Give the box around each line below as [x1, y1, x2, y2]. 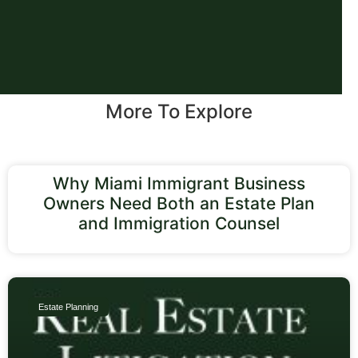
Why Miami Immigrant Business [53, 173, 305, 193]
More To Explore [105, 99, 253, 123]
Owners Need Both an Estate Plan [43, 193, 315, 213]
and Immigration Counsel [78, 213, 280, 233]
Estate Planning [38, 301, 99, 312]
